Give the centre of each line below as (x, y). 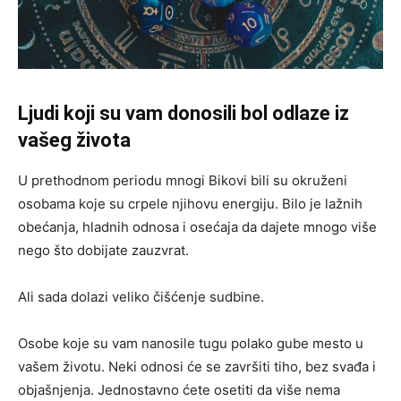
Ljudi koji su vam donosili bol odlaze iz (183, 113)
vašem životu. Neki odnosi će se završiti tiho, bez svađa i (197, 366)
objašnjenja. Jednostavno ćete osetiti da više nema (179, 389)
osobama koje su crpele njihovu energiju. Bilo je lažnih (190, 203)
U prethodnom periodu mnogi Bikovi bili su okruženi (183, 180)
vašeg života (74, 140)
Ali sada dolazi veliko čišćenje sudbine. (141, 296)
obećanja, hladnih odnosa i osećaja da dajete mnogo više (197, 226)
